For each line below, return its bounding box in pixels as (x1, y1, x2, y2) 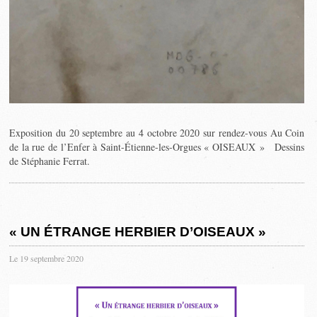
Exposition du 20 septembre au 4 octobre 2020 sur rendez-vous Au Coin (9, 125, 305, 139)
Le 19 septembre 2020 (9, 253, 84, 265)
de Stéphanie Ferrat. (9, 154, 91, 168)
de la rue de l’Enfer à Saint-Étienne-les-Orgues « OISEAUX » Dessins (9, 139, 305, 154)
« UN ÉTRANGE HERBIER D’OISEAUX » (9, 224, 267, 240)
